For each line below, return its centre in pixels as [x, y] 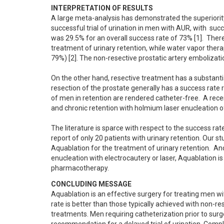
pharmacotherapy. [80, 168]
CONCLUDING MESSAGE [91, 184]
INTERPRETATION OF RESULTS [102, 8]
